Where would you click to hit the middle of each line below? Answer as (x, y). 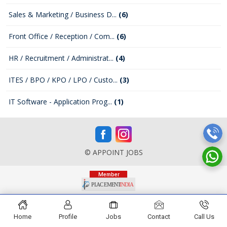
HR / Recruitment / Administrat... (62, 58)
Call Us (204, 217)
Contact (159, 217)
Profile (68, 217)
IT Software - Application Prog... (61, 102)
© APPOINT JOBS (113, 152)
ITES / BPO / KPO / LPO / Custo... (64, 80)
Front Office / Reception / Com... (63, 36)
